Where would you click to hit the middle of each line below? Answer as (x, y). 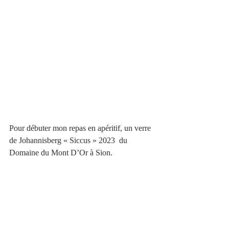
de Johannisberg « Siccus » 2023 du (69, 141)
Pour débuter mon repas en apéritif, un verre (81, 128)
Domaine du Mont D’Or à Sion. (61, 153)
